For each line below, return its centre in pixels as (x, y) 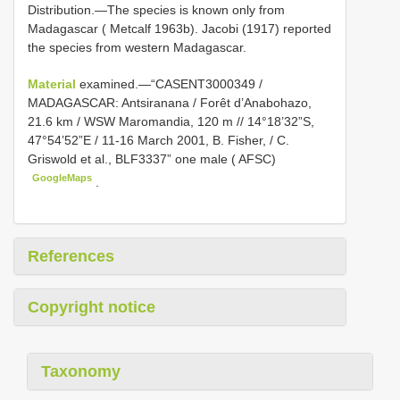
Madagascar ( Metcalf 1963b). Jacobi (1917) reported (179, 29)
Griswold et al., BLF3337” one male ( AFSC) (152, 159)
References (71, 256)
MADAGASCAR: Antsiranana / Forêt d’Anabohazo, (170, 103)
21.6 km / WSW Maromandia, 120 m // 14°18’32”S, (171, 122)
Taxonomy (81, 371)
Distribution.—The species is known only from (156, 10)
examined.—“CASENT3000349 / (171, 84)
